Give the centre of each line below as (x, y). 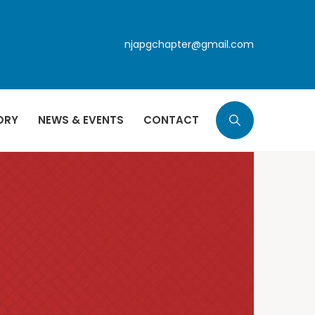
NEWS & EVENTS (81, 120)
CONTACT (171, 120)
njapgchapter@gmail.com (186, 45)
